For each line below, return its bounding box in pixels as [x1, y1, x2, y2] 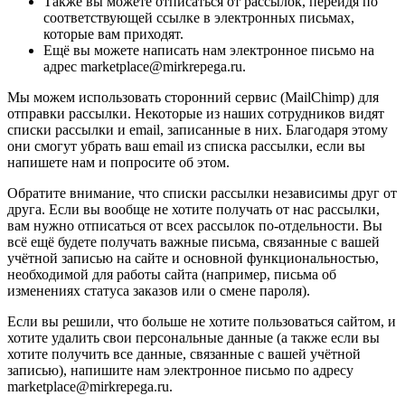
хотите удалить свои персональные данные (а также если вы [7, 330, 380, 346]
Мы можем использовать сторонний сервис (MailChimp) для [7, 89, 379, 106]
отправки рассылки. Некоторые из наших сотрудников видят [7, 106, 384, 122]
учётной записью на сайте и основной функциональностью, [7, 250, 379, 267]
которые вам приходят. [43, 26, 184, 42]
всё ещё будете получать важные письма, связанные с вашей [7, 234, 380, 250]
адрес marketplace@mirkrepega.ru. [43, 59, 246, 75]
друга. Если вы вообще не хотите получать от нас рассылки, [7, 202, 380, 218]
